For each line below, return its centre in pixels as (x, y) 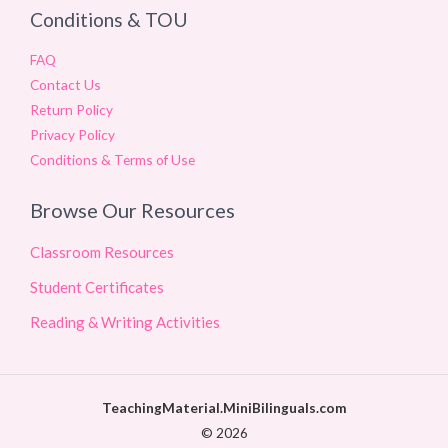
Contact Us (65, 85)
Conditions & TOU (109, 19)
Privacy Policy (72, 135)
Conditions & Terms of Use (112, 160)
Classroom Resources (102, 252)
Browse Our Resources (132, 210)
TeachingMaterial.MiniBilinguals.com (224, 408)
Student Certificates (97, 287)
